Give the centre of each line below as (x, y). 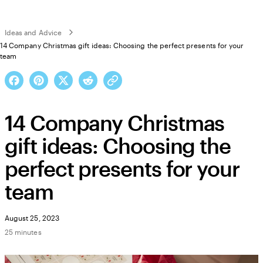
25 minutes (23, 232)
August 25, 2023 (32, 218)
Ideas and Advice (33, 32)
